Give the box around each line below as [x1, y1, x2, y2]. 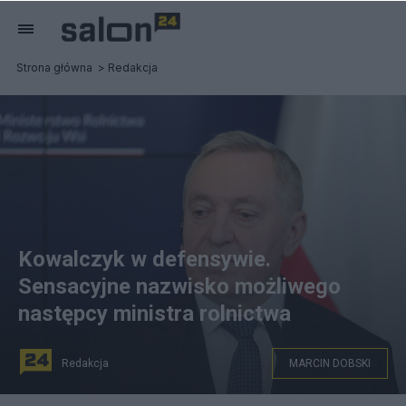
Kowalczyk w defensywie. [18, 246, 271, 272]
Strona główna [16, 61, 92, 74]
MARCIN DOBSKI [289, 357, 371, 370]
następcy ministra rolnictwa [18, 301, 291, 326]
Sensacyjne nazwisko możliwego [18, 274, 341, 299]
